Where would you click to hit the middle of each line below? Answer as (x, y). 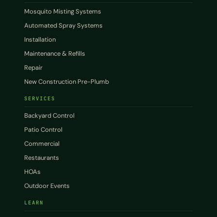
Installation (40, 39)
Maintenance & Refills (55, 53)
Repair (33, 67)
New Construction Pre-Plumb (67, 81)
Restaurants (42, 157)
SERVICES (40, 98)
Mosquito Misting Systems (63, 11)
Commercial (42, 143)
